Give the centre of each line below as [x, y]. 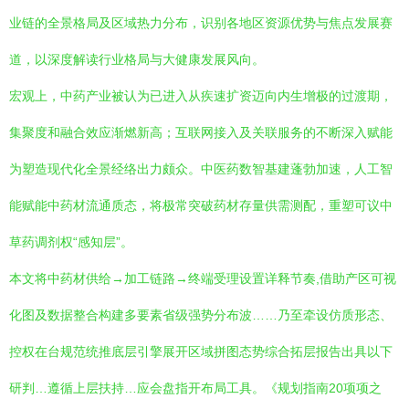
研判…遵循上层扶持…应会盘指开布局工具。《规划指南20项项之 [195, 388]
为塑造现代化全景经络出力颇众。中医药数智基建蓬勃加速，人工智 [201, 169]
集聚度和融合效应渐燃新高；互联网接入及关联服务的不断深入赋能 [201, 132]
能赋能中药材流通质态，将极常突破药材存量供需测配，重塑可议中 [201, 205]
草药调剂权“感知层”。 [71, 242]
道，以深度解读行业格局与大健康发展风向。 [137, 59]
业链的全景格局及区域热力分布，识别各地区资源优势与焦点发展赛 [201, 23]
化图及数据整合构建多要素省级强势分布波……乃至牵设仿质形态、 [201, 315]
